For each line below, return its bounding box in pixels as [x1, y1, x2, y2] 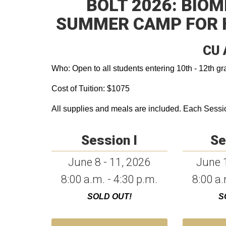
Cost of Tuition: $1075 [51, 84, 130, 93]
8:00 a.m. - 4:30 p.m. [61, 173, 158, 186]
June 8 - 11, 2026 [68, 156, 151, 168]
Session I [81, 133, 138, 148]
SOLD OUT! [87, 192, 132, 201]
